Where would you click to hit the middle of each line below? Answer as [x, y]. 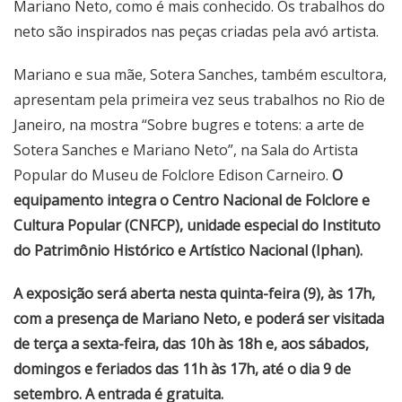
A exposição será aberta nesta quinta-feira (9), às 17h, [194, 294]
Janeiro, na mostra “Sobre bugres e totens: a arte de [189, 125]
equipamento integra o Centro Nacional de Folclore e [192, 201]
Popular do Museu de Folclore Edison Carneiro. [173, 175]
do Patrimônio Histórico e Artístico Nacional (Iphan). [188, 251]
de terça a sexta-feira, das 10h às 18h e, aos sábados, [191, 344]
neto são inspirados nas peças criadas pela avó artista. [196, 32]
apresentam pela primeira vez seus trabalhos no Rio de [199, 100]
